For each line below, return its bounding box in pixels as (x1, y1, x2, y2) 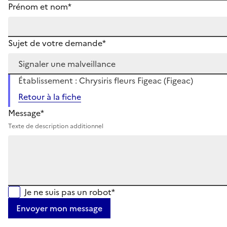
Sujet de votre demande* (8, 36, 106, 49)
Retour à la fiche (18, 90, 81, 103)
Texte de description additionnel (8, 121, 103, 131)
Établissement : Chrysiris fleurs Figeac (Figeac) (18, 74, 193, 87)
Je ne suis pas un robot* (24, 185, 115, 198)
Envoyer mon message (16, 202, 102, 214)
